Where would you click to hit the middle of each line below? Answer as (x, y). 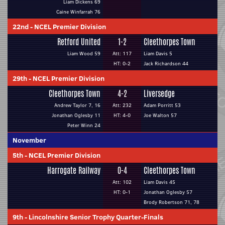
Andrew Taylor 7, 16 (77, 105)
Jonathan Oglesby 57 (168, 192)
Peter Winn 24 (84, 125)
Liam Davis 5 (158, 53)
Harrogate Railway (74, 171)
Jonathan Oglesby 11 (76, 115)
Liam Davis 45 (159, 182)
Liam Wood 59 (84, 53)
